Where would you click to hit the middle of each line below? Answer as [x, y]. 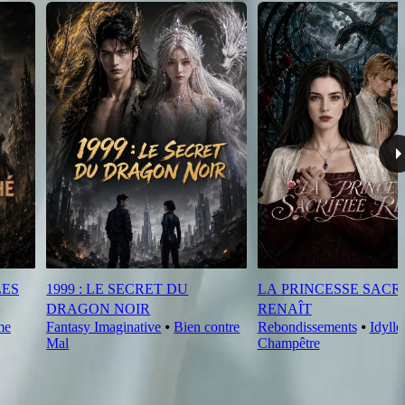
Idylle [386, 327]
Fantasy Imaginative [104, 327]
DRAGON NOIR [99, 309]
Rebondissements [307, 327]
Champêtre [288, 344]
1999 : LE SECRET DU [118, 289]
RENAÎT [284, 309]
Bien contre [207, 327]
